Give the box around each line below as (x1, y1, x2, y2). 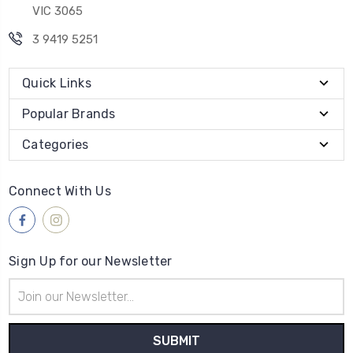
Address (9, 296, 50, 310)
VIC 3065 (32, 4, 83, 19)
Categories (22, 137, 89, 153)
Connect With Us (9, 184, 111, 199)
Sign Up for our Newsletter (9, 254, 173, 269)
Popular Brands (22, 106, 116, 122)
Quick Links (22, 76, 91, 91)
